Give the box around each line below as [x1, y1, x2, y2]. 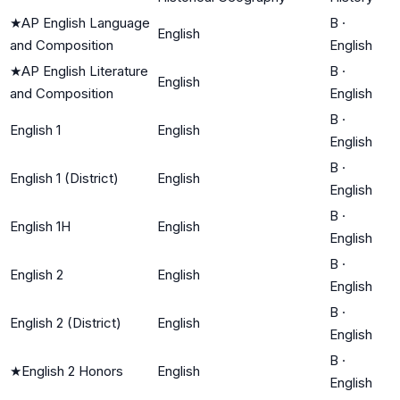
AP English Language [21, 13, 150, 31]
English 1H [10, 217, 71, 235]
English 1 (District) [10, 169, 119, 187]
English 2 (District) [10, 313, 121, 331]
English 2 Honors [21, 362, 123, 379]
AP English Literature [21, 62, 148, 79]
